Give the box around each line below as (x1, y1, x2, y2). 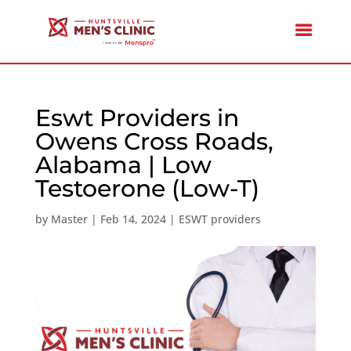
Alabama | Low (34, 150, 212, 179)
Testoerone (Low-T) (34, 174, 259, 203)
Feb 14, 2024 (100, 212, 166, 226)
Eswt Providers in (34, 103, 239, 132)
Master (50, 212, 88, 226)
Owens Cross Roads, (34, 127, 273, 156)
